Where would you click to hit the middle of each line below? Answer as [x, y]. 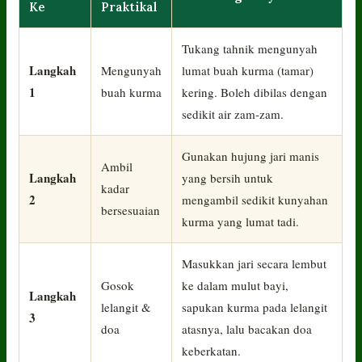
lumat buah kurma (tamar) [248, 70]
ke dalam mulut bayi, [236, 285]
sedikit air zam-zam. [233, 114]
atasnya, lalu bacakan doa [247, 328]
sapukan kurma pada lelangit [255, 307]
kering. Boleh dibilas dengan [255, 92]
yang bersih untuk [228, 177]
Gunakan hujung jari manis [251, 156]
